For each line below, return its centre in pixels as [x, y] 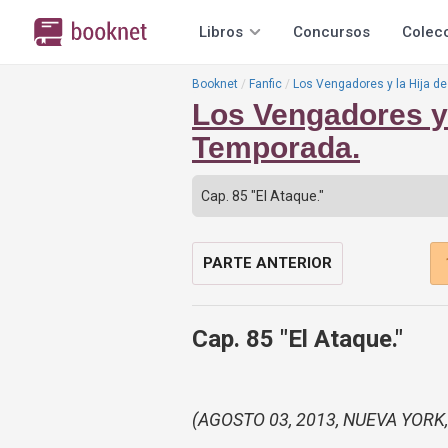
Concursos [331, 32]
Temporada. [276, 147]
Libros [221, 32]
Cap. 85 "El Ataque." [297, 339]
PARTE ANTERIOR [267, 263]
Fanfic [265, 84]
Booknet [215, 84]
